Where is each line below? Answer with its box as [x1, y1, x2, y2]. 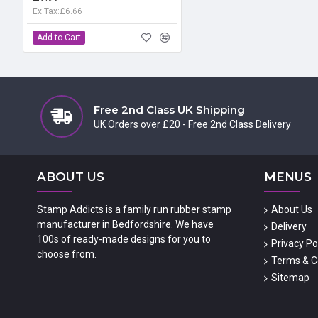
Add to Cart [37, 32, 81, 43]
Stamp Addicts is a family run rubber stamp [37, 204, 231, 215]
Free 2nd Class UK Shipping [94, 103, 245, 116]
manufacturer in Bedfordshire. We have [37, 219, 214, 230]
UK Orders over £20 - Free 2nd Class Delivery [94, 119, 291, 130]
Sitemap [271, 272, 309, 283]
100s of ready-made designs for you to [37, 234, 211, 245]
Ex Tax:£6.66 [33, 6, 82, 16]
